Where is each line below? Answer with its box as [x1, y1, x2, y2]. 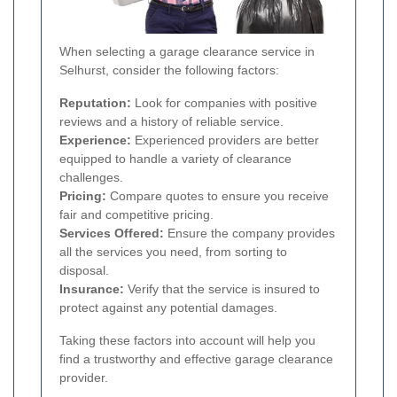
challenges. [59, 169, 123, 184]
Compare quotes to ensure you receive [106, 188, 329, 203]
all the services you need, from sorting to [59, 244, 287, 259]
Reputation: [59, 95, 131, 110]
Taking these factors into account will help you [59, 332, 315, 347]
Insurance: [59, 281, 124, 296]
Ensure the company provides [164, 225, 335, 240]
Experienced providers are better [131, 132, 319, 147]
